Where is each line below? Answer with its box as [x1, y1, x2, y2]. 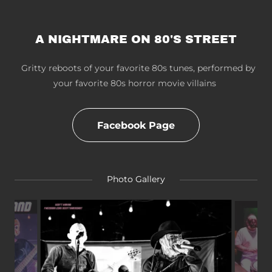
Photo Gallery [107, 174, 165, 185]
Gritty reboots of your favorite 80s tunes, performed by [16, 63, 256, 73]
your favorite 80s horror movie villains [53, 78, 219, 89]
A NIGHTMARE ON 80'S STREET [35, 33, 237, 46]
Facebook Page [97, 119, 175, 131]
